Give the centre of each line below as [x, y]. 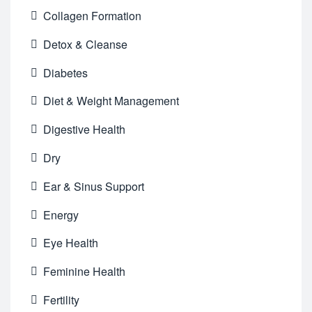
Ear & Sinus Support [94, 186]
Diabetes [66, 72]
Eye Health [71, 243]
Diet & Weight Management [111, 101]
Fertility [62, 299]
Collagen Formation [93, 16]
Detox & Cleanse [86, 44]
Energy [61, 214]
